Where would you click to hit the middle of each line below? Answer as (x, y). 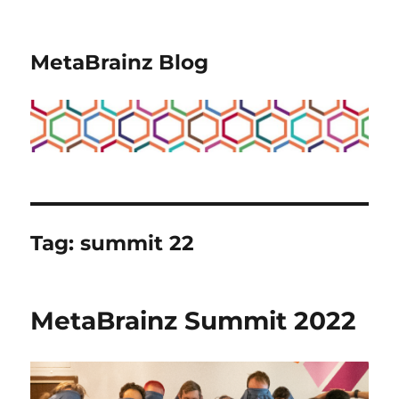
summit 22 (138, 243)
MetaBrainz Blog (120, 62)
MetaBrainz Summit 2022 (194, 320)
